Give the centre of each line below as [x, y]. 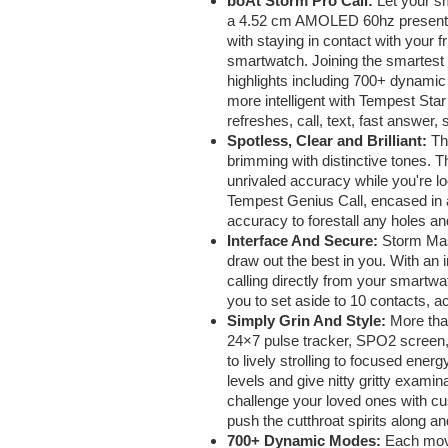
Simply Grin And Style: [308, 320]
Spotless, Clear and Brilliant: [329, 140]
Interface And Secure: [304, 240]
